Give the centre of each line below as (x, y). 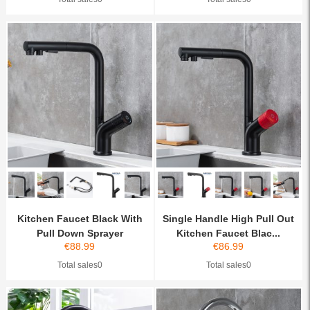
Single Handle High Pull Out (229, 219)
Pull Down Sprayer (80, 234)
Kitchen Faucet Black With (80, 219)
